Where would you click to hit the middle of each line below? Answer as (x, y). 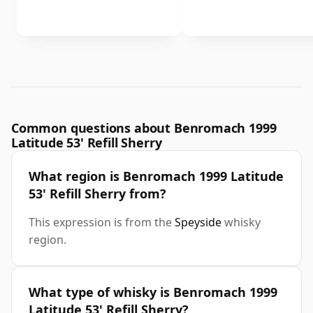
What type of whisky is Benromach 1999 (153, 292)
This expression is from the (102, 223)
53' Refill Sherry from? (97, 194)
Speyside (198, 223)
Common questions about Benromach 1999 (144, 128)
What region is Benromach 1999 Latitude (156, 176)
